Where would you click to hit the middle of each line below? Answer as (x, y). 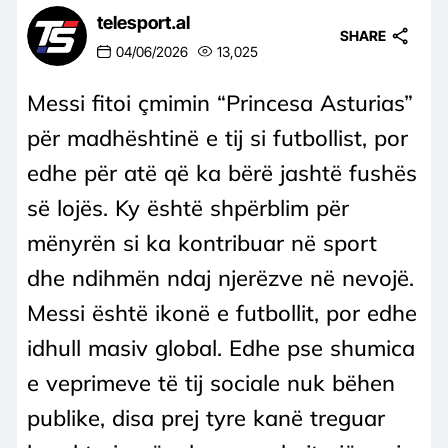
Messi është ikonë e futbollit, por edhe (222, 312)
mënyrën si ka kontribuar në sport (202, 242)
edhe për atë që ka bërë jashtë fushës (222, 172)
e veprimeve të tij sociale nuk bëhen (211, 382)
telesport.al (143, 23)
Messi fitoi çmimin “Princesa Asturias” (220, 102)
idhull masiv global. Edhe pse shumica (221, 347)
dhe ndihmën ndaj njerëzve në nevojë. (220, 277)
